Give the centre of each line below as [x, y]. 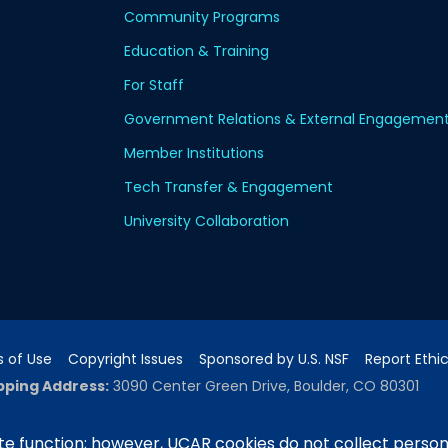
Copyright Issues [125, 359]
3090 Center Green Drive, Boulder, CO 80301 [266, 386]
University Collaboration [206, 221]
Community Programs [202, 17]
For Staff [154, 85]
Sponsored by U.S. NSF [274, 359]
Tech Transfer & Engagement [228, 187]
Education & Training [196, 51]
